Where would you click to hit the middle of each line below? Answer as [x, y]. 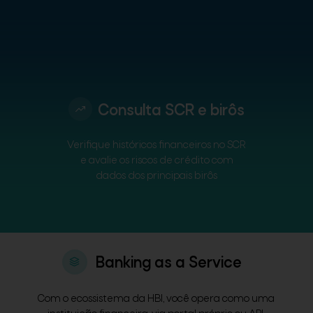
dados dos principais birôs [156, 176]
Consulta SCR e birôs [171, 111]
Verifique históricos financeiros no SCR [156, 145]
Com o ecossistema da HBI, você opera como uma [156, 299]
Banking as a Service [169, 263]
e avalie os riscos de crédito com [156, 160]
